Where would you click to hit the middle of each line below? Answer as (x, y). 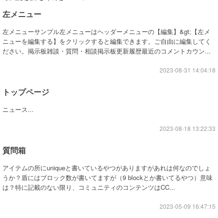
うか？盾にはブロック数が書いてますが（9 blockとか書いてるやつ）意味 (108, 177)
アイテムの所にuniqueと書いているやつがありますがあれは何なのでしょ (107, 168)
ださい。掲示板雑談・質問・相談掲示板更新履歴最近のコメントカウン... (107, 51)
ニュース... (18, 109)
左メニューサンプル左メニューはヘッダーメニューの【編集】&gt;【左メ (106, 31)
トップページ (26, 92)
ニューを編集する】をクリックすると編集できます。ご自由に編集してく (107, 41)
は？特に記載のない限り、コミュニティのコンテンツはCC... (89, 187)
